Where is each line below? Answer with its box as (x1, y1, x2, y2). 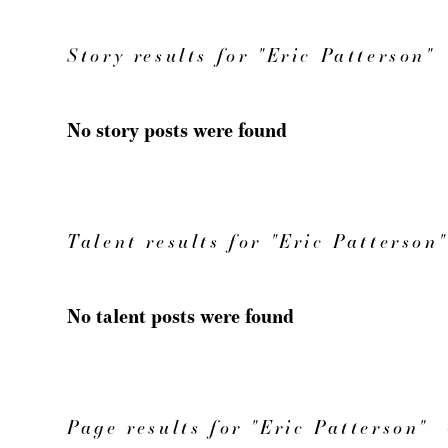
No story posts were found (67, 117, 288, 144)
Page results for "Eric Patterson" (67, 414, 429, 440)
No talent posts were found (67, 303, 295, 330)
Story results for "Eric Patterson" (67, 42, 435, 68)
